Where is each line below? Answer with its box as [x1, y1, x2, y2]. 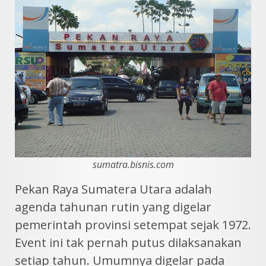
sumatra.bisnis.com [92, 157, 174, 171]
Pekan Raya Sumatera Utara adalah [15, 180, 212, 197]
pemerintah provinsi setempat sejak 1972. [15, 216, 251, 233]
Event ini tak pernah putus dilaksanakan [15, 234, 242, 251]
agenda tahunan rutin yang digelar [15, 198, 211, 215]
